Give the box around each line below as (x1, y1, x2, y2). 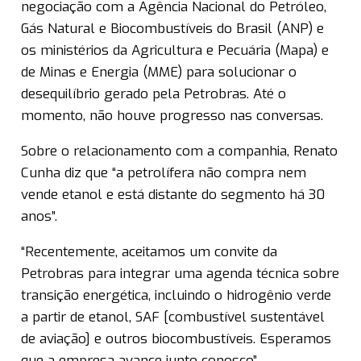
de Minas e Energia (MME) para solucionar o (21, 63, 297, 82)
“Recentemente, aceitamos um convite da (21, 243, 277, 262)
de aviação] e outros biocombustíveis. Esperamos (21, 330, 331, 349)
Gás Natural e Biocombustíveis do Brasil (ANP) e (21, 19, 324, 39)
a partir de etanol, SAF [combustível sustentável (21, 308, 325, 327)
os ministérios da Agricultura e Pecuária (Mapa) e (21, 41, 329, 60)
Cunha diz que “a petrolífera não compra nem (21, 164, 306, 183)
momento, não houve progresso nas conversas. (21, 106, 323, 126)
